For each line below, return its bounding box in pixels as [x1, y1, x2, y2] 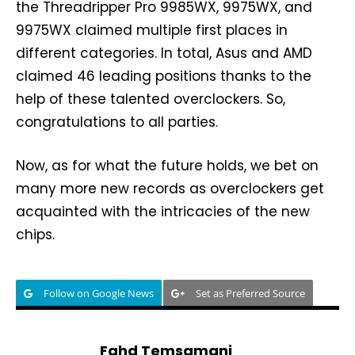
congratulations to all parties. [16, 112, 218, 132]
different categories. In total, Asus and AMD [16, 43, 312, 63]
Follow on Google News [44, 285, 154, 300]
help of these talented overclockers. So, [16, 89, 285, 109]
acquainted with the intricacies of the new [16, 201, 310, 221]
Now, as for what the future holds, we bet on [16, 155, 319, 175]
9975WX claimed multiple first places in [16, 20, 288, 40]
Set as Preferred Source [196, 285, 305, 300]
